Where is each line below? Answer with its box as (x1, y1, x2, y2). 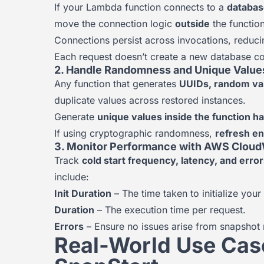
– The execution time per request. (94, 204, 246, 216)
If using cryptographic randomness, (54, 127, 215, 139)
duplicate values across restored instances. (54, 94, 246, 106)
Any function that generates (54, 78, 179, 90)
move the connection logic (54, 18, 175, 29)
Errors (54, 220, 84, 232)
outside (175, 18, 210, 29)
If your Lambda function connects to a (54, 1, 227, 13)
